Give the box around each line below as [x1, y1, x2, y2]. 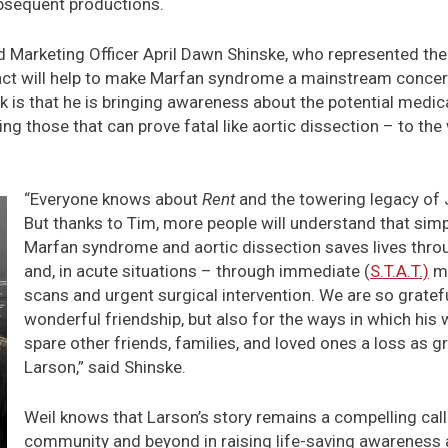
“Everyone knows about [24, 189, 202, 210]
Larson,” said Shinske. [24, 357, 186, 378]
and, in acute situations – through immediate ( [24, 261, 370, 282]
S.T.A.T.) [370, 261, 429, 282]
